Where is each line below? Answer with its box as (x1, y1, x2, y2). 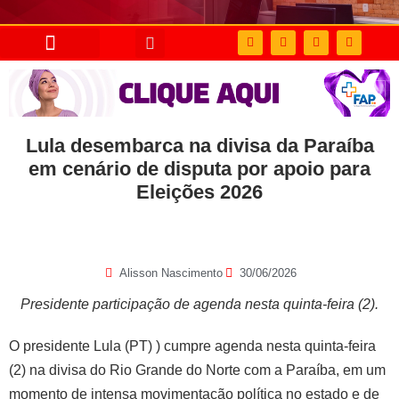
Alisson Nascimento (119, 265, 223, 280)
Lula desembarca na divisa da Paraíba (25, 134, 374, 157)
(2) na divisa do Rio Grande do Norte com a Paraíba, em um (9, 362, 386, 378)
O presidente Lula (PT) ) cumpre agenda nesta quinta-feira (9, 338, 376, 354)
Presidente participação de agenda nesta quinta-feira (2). (20, 296, 379, 312)
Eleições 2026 (136, 180, 263, 203)
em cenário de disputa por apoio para (28, 157, 370, 180)
